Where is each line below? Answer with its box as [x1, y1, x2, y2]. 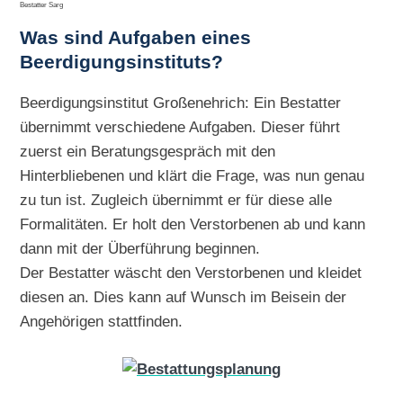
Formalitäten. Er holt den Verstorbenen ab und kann [20, 214, 366, 233]
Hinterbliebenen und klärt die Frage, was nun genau [20, 166, 365, 184]
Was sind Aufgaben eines [20, 27, 252, 49]
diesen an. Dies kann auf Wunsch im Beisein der [20, 287, 347, 306]
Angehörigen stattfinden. [20, 311, 184, 330]
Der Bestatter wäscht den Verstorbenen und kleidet [20, 263, 363, 282]
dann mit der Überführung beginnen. [20, 238, 261, 257]
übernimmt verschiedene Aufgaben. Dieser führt [20, 117, 341, 136]
